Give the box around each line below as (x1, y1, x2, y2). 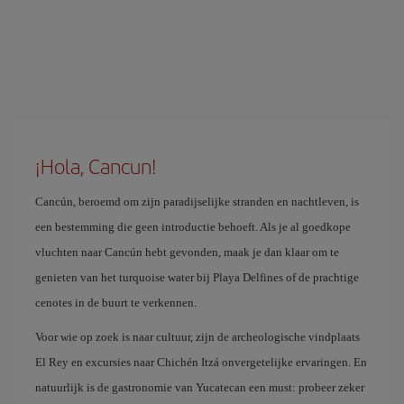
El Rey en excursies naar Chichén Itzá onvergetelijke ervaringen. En (35, 355, 367, 369)
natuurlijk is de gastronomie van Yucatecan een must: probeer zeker (35, 381, 364, 394)
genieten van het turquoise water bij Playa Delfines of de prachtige (35, 271, 359, 284)
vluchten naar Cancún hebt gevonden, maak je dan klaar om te (35, 245, 339, 259)
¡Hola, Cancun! (35, 151, 157, 180)
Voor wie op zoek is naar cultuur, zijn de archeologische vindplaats (35, 330, 360, 344)
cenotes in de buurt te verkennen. (35, 296, 197, 309)
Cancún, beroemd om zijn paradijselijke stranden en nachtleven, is (35, 195, 359, 208)
